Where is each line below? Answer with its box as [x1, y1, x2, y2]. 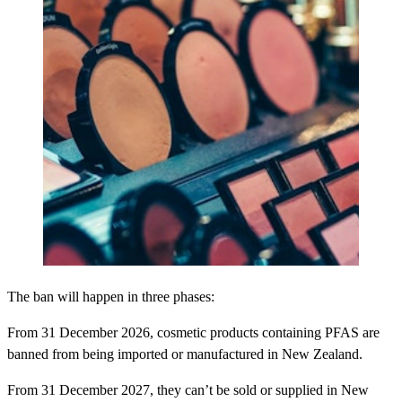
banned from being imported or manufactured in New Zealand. [7, 346, 363, 363]
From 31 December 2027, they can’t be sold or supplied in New [7, 382, 369, 398]
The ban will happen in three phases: [7, 289, 214, 305]
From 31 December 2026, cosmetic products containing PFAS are [7, 325, 380, 341]
